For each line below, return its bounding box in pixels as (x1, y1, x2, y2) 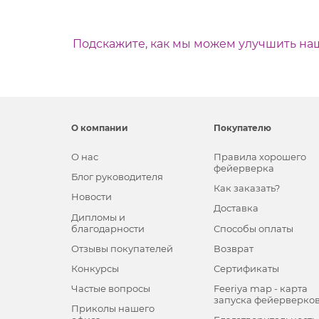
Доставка (214, 202, 259, 214)
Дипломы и (70, 211, 125, 223)
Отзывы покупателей (70, 242, 173, 254)
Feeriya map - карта (214, 283, 308, 295)
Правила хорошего (214, 151, 307, 162)
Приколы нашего (70, 303, 155, 315)
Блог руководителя (70, 171, 163, 183)
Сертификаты (214, 262, 280, 274)
